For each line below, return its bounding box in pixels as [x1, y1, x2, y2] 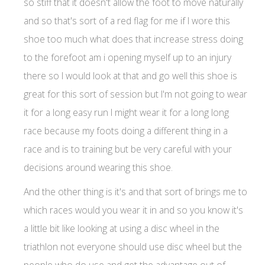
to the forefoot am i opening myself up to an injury [24, 50, 231, 64]
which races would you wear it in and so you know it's [24, 203, 243, 216]
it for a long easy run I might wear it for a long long [24, 105, 229, 119]
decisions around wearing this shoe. [24, 160, 173, 174]
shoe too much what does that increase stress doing [24, 32, 243, 46]
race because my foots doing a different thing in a [24, 124, 228, 137]
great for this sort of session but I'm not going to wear [24, 87, 247, 101]
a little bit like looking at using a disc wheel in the [24, 221, 219, 235]
